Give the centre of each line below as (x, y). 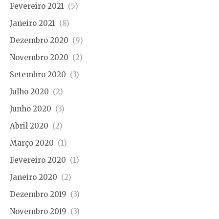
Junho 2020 (31, 109)
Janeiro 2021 (33, 23)
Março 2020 (32, 143)
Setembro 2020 (38, 75)
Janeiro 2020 (33, 177)
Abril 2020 (29, 126)
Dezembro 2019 (38, 195)
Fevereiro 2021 (37, 6)
